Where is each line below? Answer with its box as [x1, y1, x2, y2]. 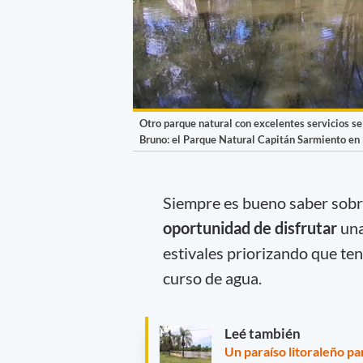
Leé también [224, 325, 301, 343]
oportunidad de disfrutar [162, 217, 337, 237]
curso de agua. [162, 267, 262, 288]
